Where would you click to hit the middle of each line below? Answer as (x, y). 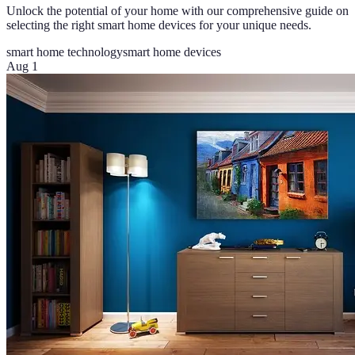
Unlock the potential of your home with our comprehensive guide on (177, 10)
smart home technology (65, 52)
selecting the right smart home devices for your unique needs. (159, 25)
